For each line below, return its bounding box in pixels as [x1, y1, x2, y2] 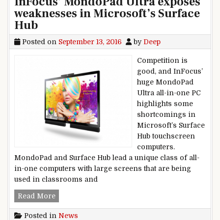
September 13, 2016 [58, 37, 122, 46]
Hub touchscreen [137, 132, 195, 140]
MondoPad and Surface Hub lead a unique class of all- [14, 153, 199, 162]
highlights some [137, 99, 193, 108]
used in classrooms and [14, 175, 98, 183]
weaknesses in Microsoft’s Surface [14, 5, 200, 21]
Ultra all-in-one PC [137, 88, 201, 97]
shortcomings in [137, 110, 195, 118]
